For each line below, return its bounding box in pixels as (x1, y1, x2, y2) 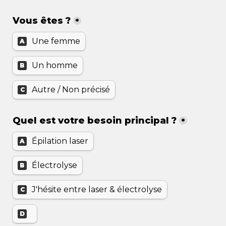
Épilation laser (32, 136, 88, 146)
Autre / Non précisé (32, 85, 110, 94)
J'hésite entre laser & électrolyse (32, 185, 162, 194)
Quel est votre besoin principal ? (13, 115, 177, 126)
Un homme (32, 61, 78, 70)
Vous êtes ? (13, 15, 71, 26)
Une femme (32, 36, 80, 46)
